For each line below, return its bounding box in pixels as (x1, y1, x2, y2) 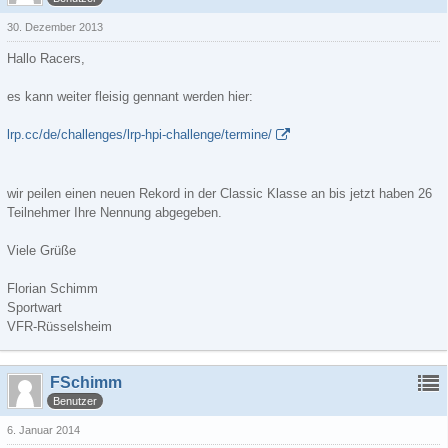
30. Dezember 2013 (7, 21, 103, 33)
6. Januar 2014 (7, 424, 80, 436)
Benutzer (53, 394, 97, 407)
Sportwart (7, 300, 62, 315)
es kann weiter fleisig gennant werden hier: (7, 89, 253, 104)
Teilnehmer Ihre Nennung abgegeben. (7, 205, 222, 220)
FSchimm (50, 374, 122, 391)
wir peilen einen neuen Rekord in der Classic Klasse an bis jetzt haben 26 (7, 186, 432, 201)
